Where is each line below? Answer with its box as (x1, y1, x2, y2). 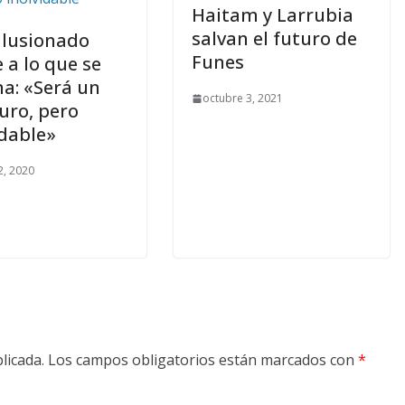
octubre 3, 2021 (202, 90, 283, 107)
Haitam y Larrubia (192, 3, 353, 28)
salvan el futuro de (192, 26, 357, 52)
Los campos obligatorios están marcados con (48, 350, 358, 371)
